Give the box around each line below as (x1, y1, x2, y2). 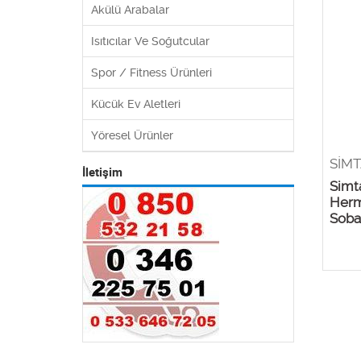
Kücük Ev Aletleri (91, 97, 180, 110)
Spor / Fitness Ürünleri (91, 65, 212, 79)
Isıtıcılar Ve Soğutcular (91, 34, 210, 48)
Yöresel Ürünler (91, 128, 173, 142)
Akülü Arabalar (91, 2, 169, 16)
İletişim (82, 164, 122, 180)
